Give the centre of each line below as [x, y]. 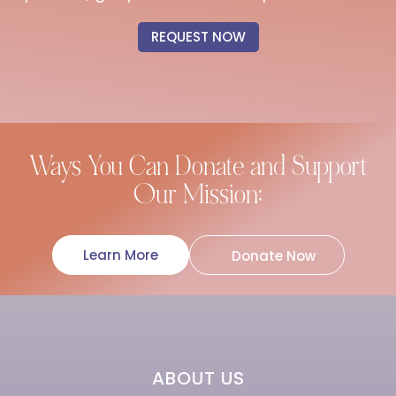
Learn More [120, 255]
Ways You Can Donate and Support [198, 166]
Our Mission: [198, 194]
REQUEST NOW [198, 37]
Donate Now [274, 255]
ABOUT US [198, 378]
